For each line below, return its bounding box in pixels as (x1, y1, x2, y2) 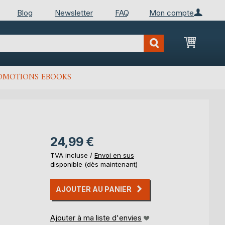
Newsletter (55, 8, 93, 18)
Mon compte (149, 8, 194, 18)
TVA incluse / (50, 151, 94, 159)
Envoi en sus (94, 151, 134, 159)
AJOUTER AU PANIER (56, 185, 132, 193)
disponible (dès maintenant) (50, 160, 138, 168)
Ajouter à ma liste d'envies (50, 213, 142, 222)
